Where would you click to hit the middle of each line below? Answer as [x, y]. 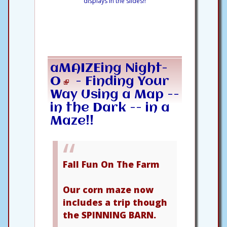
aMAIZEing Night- [109, 68]
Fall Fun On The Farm [111, 164]
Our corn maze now [108, 189]
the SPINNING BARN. [109, 215]
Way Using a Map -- [115, 94]
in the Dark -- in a [110, 108]
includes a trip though [115, 202]
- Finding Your [121, 81]
